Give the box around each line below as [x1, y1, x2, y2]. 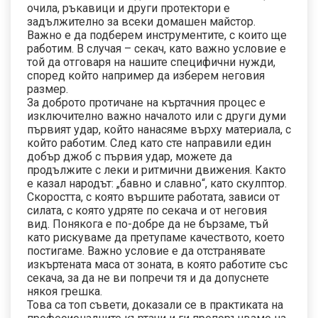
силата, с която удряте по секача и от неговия [27, 203, 267, 217]
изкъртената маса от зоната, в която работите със [27, 257, 287, 271]
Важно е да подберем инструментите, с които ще [27, 28, 287, 42]
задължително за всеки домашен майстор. [27, 14, 256, 28]
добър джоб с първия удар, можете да [27, 149, 232, 163]
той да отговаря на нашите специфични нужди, [27, 55, 275, 69]
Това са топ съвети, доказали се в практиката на [27, 297, 283, 312]
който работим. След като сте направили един [27, 136, 271, 150]
